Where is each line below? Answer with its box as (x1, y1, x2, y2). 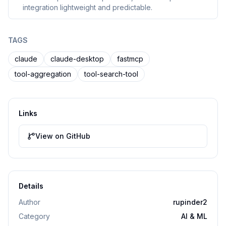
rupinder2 (173, 198, 207, 206)
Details (19, 182, 43, 190)
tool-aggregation (15, 70, 71, 78)
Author (19, 198, 40, 206)
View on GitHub (35, 132, 90, 140)
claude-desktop (50, 54, 104, 63)
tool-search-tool (84, 70, 138, 78)
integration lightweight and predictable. (23, 3, 152, 12)
